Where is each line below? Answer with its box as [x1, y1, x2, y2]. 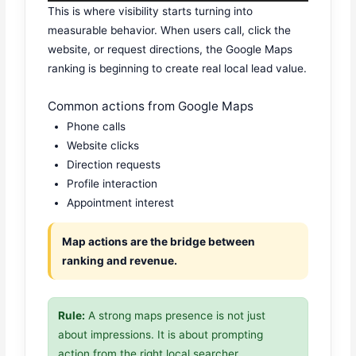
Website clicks [67, 138, 140, 152]
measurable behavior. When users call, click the [48, 23, 292, 37]
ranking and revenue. [62, 254, 178, 268]
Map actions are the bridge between [62, 235, 256, 249]
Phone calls [67, 119, 126, 133]
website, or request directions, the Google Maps [48, 42, 293, 56]
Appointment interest [67, 195, 175, 209]
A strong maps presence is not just [85, 309, 266, 323]
